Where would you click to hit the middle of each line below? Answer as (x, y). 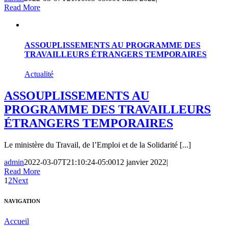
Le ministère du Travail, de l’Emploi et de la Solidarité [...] (97, 145)
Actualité (39, 74)
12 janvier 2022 (141, 162)
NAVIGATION (22, 201)
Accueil (17, 221)
